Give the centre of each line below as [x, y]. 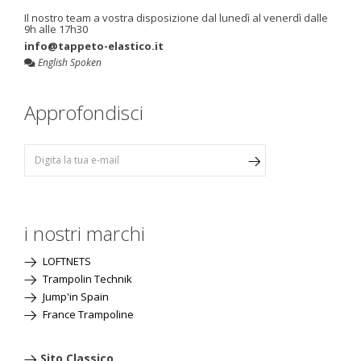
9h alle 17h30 [56, 29]
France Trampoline [87, 314]
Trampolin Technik [86, 278]
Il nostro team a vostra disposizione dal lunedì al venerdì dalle [176, 17]
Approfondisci [84, 112]
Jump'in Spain [75, 296]
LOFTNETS [66, 261]
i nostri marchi [85, 233]
